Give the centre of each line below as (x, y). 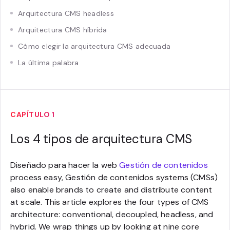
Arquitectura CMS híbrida (63, 30)
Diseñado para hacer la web (65, 165)
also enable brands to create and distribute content (111, 189)
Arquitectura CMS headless (66, 13)
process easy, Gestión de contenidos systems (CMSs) (114, 177)
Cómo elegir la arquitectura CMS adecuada (94, 46)
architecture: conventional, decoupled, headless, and (112, 214)
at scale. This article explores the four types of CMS (110, 202)
